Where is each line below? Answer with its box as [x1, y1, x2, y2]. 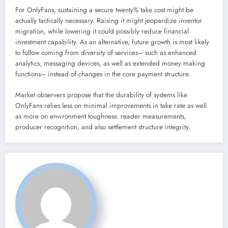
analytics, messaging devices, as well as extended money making [15, 59, 205, 69]
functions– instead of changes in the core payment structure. [15, 69, 190, 79]
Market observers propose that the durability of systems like [15, 90, 187, 100]
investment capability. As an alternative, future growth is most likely [15, 37, 209, 47]
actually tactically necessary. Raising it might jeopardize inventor [15, 16, 202, 26]
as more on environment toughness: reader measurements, [15, 111, 186, 121]
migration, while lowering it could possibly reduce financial [15, 26, 189, 37]
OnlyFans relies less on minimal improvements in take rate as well [15, 100, 207, 110]
